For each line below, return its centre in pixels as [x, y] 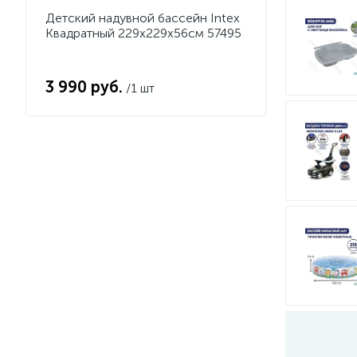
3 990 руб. [84, 87]
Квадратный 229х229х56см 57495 [143, 33]
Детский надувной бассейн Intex [143, 18]
